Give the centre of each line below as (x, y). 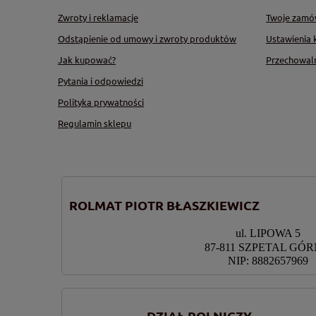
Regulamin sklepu (95, 123)
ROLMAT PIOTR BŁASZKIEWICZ (164, 205)
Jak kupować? (87, 60)
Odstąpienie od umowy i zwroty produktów (147, 39)
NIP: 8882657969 (268, 260)
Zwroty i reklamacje (98, 18)
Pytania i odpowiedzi (101, 81)
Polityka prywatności (101, 102)
